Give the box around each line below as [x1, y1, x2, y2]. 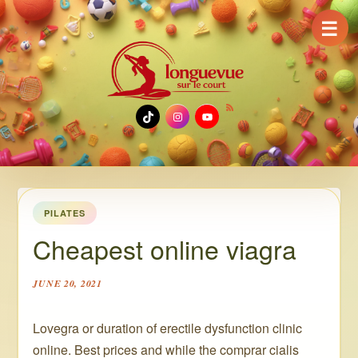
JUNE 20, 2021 [33, 276, 102, 290]
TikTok [146, 95, 226, 135]
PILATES [44, 207, 86, 219]
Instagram [176, 95, 296, 135]
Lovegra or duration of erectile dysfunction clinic [33, 319, 303, 337]
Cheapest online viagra [33, 230, 297, 267]
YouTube [205, 95, 312, 135]
